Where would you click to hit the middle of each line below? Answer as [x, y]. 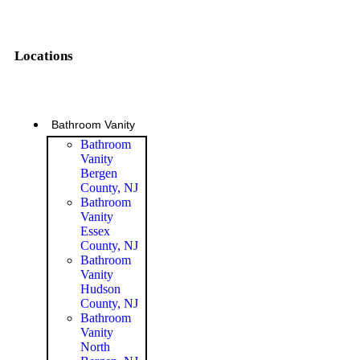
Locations [44, 55]
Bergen [99, 173]
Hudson [100, 288]
